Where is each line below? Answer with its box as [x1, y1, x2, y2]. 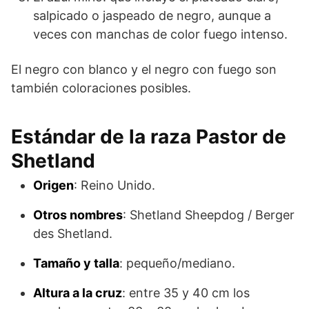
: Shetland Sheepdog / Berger [123, 208, 295, 223]
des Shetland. [33, 226, 112, 241]
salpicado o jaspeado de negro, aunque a [33, 8, 271, 23]
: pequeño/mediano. [119, 256, 235, 271]
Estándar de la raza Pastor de [11, 125, 286, 149]
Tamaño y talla [33, 256, 119, 271]
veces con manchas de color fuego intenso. [33, 27, 288, 42]
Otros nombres [33, 208, 123, 223]
